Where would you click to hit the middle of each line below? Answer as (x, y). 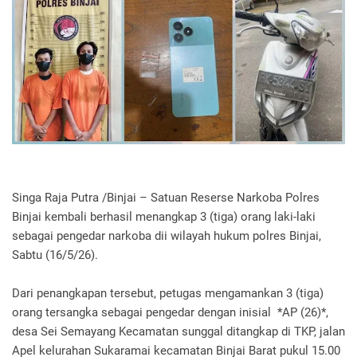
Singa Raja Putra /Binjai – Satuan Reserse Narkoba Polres (166, 198)
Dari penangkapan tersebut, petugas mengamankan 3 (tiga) (168, 294)
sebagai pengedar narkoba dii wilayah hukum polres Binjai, (167, 236)
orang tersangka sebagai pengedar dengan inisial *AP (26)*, (170, 313)
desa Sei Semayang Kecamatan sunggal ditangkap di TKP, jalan (178, 332)
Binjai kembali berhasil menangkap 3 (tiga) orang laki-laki (164, 217)
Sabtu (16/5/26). (57, 255)
